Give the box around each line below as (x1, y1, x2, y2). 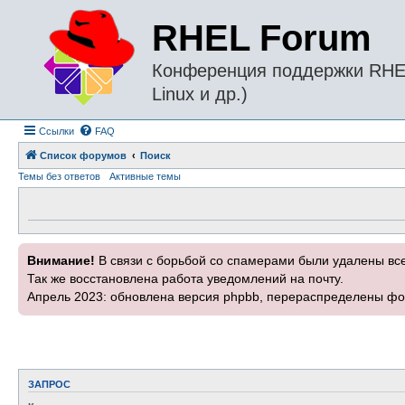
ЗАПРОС (28, 379, 71, 391)
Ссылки (39, 126, 74, 137)
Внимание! (27, 254, 95, 268)
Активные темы (109, 171, 181, 182)
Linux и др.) (152, 84, 248, 104)
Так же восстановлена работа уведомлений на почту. (27, 272, 344, 286)
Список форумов (40, 150, 127, 161)
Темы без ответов (18, 171, 100, 182)
